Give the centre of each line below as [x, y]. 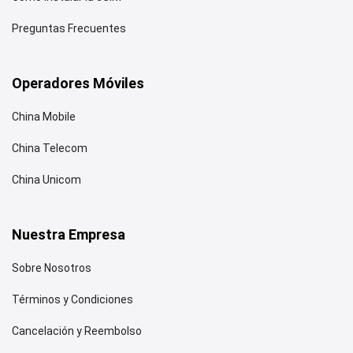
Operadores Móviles [78, 83]
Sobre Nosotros [52, 268]
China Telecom [50, 149]
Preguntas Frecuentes [69, 29]
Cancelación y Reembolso [77, 331]
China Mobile [44, 117]
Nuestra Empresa [69, 234]
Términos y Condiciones [72, 300]
